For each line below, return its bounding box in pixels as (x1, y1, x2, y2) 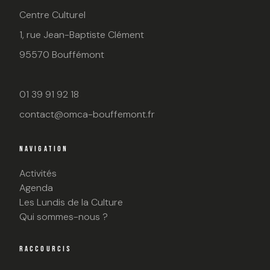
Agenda (19, 181, 53, 195)
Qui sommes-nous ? (19, 210, 108, 224)
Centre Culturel (19, 8, 86, 21)
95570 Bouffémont (19, 48, 104, 61)
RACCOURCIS (19, 244, 72, 254)
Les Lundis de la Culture (19, 196, 123, 209)
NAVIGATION (19, 143, 69, 154)
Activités (19, 167, 57, 180)
